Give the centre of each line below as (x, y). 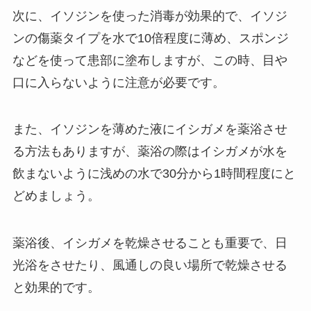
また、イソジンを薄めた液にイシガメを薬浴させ (150, 129)
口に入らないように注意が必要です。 (118, 82)
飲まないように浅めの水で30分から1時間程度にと (154, 174)
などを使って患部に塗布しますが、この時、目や (150, 60)
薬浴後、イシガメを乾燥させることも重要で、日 (150, 243)
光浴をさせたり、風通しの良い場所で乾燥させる (150, 266)
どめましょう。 (56, 196)
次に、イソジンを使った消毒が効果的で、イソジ (150, 16)
